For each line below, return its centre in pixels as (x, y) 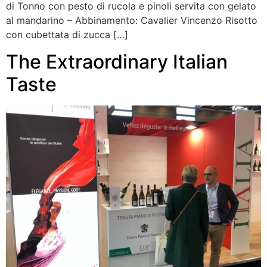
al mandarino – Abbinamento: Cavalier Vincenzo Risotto (132, 21)
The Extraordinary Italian (117, 61)
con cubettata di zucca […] (67, 35)
